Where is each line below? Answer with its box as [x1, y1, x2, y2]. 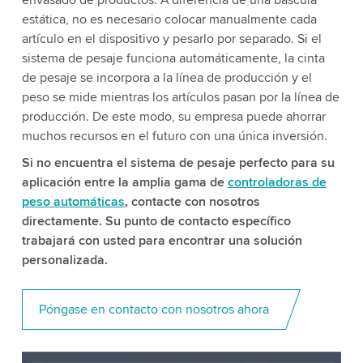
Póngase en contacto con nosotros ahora [38, 301, 269, 318]
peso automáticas [21, 193, 125, 210]
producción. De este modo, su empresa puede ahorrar [21, 108, 326, 125]
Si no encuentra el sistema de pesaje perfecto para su [21, 154, 335, 171]
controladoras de [227, 173, 327, 190]
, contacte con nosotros [124, 193, 260, 210]
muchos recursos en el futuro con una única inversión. [21, 127, 327, 144]
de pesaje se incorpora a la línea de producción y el [21, 69, 312, 86]
